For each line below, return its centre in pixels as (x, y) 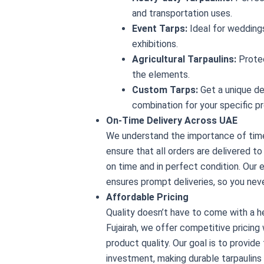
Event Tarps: (160, 28)
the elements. (161, 74)
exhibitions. (155, 44)
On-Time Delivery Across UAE (172, 120)
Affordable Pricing (147, 197)
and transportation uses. (182, 13)
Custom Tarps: (165, 90)
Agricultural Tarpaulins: (184, 59)
